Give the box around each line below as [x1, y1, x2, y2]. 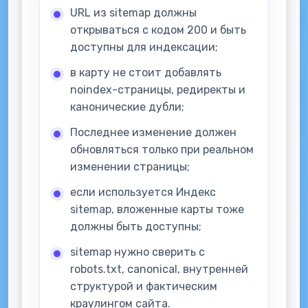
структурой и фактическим [70, 280, 217, 293]
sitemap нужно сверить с [70, 245, 205, 258]
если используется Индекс [70, 186, 216, 199]
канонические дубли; [70, 100, 184, 113]
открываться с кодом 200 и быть [70, 23, 246, 36]
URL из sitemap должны [70, 6, 197, 19]
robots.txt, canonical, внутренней [70, 263, 248, 276]
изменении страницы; [70, 160, 190, 173]
